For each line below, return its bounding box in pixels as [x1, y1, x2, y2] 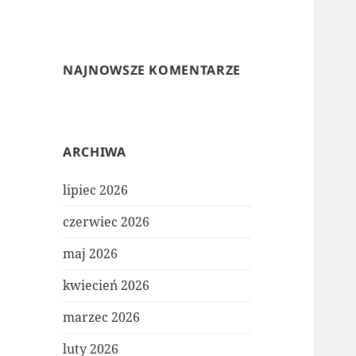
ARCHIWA [63, 143, 126, 161]
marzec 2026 [63, 308, 141, 327]
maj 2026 [63, 245, 118, 263]
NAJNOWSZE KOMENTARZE [63, 61, 241, 79]
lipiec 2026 [63, 181, 129, 199]
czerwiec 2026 [63, 213, 150, 231]
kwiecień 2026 [63, 277, 150, 295]
